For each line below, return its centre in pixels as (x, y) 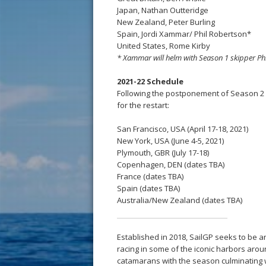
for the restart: (143, 105)
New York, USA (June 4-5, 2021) (170, 141)
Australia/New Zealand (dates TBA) (180, 200)
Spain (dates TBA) (148, 188)
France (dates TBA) (150, 176)
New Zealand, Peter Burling (166, 22)
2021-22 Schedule (150, 81)
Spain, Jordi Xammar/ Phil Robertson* (184, 34)
